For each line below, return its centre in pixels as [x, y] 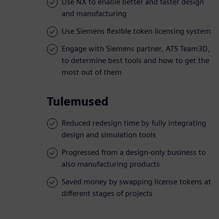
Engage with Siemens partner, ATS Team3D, [136, 49]
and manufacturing [94, 14]
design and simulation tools [109, 135]
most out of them [92, 72]
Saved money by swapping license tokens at [136, 182]
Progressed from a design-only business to [134, 153]
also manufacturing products [111, 164]
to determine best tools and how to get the [135, 61]
